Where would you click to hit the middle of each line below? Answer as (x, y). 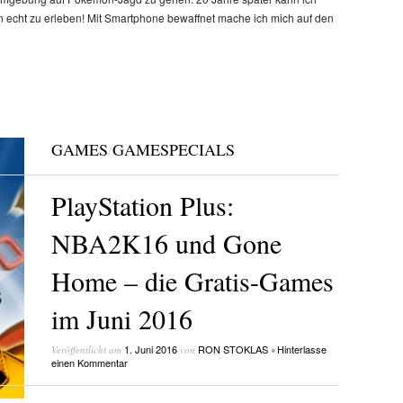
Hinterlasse (301, 349)
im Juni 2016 (121, 319)
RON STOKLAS (233, 349)
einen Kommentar (89, 363)
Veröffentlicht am (87, 350)
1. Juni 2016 (150, 349)
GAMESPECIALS (173, 149)
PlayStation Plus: (142, 206)
